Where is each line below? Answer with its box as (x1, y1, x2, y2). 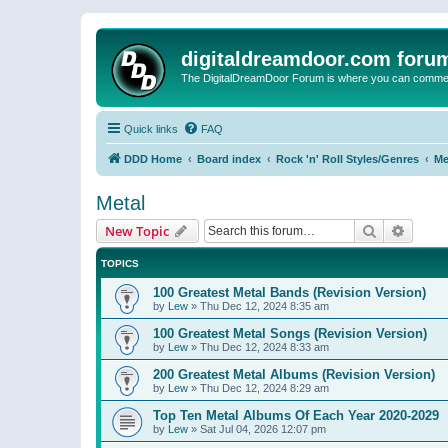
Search (377, 221, 419, 239)
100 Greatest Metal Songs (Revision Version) (153, 326, 427, 341)
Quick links (124, 123, 178, 135)
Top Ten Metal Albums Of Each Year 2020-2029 (153, 408, 439, 423)
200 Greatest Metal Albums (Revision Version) (153, 367, 435, 382)
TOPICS (101, 258, 139, 269)
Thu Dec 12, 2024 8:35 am (200, 300, 329, 312)
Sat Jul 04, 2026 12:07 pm (200, 423, 326, 435)
